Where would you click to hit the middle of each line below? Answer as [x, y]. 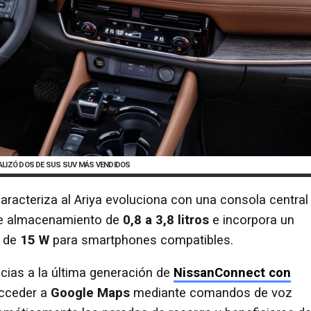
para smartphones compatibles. [141, 240]
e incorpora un [252, 220]
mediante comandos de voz [211, 293]
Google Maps [90, 293]
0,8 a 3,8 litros [166, 220]
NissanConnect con [232, 273]
